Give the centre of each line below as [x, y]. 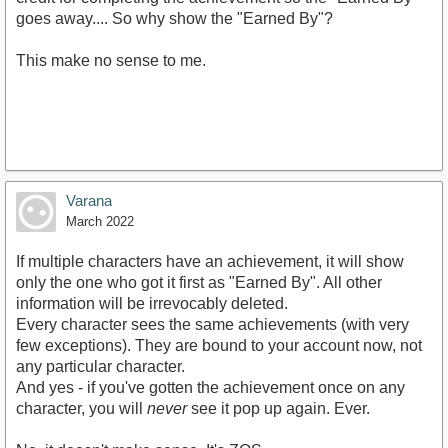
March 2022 [100, 221]
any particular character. [100, 366]
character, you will [81, 408]
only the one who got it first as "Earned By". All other [199, 282]
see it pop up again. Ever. [278, 408]
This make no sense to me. [111, 60]
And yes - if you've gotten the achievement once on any [210, 387]
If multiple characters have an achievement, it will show [210, 261]
